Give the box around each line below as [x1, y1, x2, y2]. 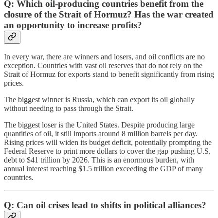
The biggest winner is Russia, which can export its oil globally [4, 95, 195, 104]
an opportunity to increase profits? [4, 19, 142, 30]
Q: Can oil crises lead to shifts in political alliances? [4, 200, 206, 211]
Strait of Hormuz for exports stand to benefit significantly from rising [4, 70, 214, 79]
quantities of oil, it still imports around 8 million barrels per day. [4, 129, 198, 138]
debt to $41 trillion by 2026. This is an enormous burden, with [4, 156, 194, 164]
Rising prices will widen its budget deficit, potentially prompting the [4, 138, 212, 147]
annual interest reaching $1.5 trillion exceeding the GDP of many [4, 164, 203, 173]
